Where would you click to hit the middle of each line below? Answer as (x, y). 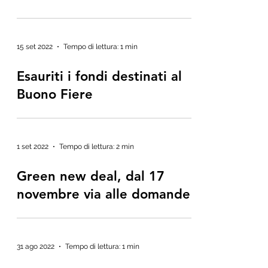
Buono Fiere (55, 94)
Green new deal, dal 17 (91, 176)
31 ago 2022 (36, 246)
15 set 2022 (35, 47)
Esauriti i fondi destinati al (99, 76)
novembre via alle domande (103, 194)
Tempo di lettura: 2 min (97, 147)
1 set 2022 (33, 147)
